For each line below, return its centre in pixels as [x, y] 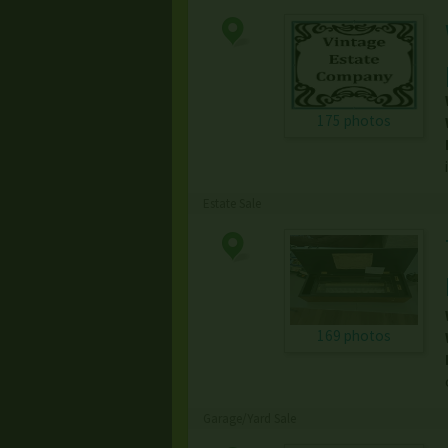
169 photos [353, 336]
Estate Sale [232, 204]
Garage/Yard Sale [249, 419]
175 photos [353, 121]
